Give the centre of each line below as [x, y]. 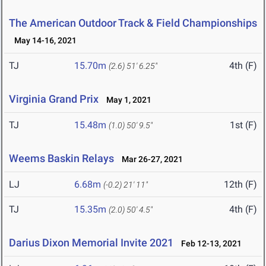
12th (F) [240, 185]
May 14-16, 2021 [43, 41]
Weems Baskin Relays [61, 159]
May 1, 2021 [126, 100]
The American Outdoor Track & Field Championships [133, 23]
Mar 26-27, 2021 [150, 159]
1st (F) [243, 125]
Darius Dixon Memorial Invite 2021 [91, 243]
